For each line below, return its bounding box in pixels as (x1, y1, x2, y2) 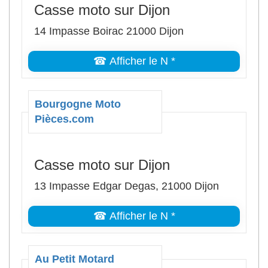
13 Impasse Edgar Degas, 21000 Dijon (34, 180, 219, 192)
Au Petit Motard (35, 253, 114, 265)
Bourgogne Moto (35, 98, 121, 110)
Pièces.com (35, 113, 94, 125)
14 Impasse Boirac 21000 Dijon (34, 25, 184, 37)
